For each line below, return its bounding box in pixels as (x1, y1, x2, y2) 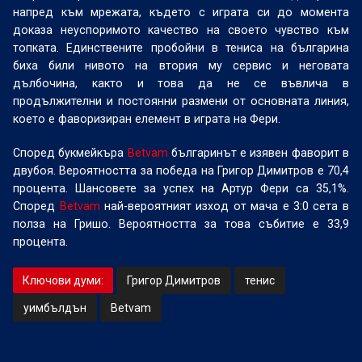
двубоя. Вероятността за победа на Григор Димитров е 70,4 (13, 164, 349, 177)
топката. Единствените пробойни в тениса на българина (13, 41, 349, 54)
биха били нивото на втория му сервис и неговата (13, 59, 349, 72)
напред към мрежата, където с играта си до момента (13, 6, 349, 19)
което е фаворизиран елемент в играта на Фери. (13, 112, 281, 125)
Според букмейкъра (13, 146, 128, 159)
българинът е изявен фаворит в (167, 146, 349, 159)
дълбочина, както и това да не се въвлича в (13, 77, 349, 90)
